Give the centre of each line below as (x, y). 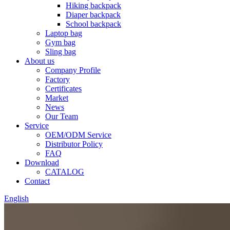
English (16, 198)
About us (40, 61)
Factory (57, 79)
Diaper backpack (93, 15)
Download (42, 162)
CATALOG (65, 172)
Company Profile (73, 70)
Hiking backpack (93, 5)
